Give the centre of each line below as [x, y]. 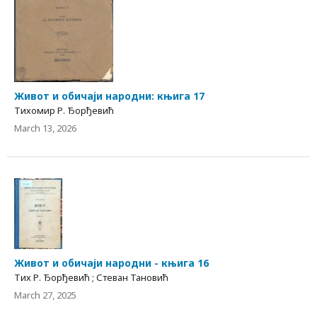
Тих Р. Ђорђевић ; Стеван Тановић [91, 278]
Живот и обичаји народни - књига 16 [111, 263]
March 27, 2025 [45, 295]
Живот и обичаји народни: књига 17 [109, 96]
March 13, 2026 [45, 128]
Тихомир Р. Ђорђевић [64, 111]
